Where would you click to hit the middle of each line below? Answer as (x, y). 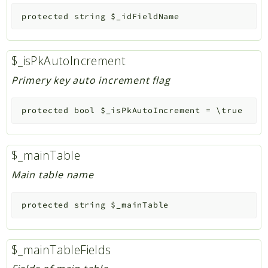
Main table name (52, 174)
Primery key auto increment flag (91, 80)
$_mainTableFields (61, 249)
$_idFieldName (145, 16)
